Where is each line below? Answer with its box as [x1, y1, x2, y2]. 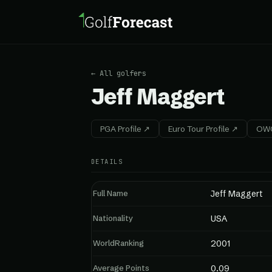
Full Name [93, 188, 128, 198]
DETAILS [91, 157, 123, 166]
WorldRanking [93, 238, 144, 248]
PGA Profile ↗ [100, 124, 150, 134]
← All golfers [91, 69, 146, 78]
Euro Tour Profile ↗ [168, 124, 238, 134]
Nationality [93, 213, 133, 223]
